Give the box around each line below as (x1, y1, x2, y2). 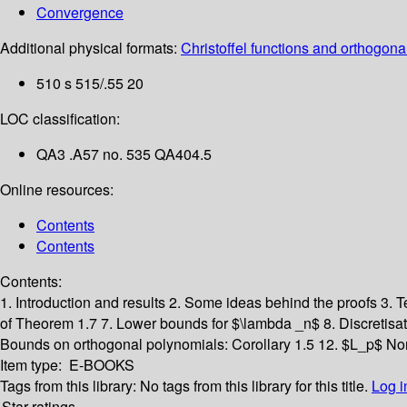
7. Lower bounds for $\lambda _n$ (101, 313, 323, 334)
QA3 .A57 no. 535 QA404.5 (36, 144, 212, 165)
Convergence (36, 2, 124, 24)
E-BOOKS (69, 354, 134, 376)
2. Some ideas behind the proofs (169, 292, 381, 313)
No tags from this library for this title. (140, 375, 368, 397)
